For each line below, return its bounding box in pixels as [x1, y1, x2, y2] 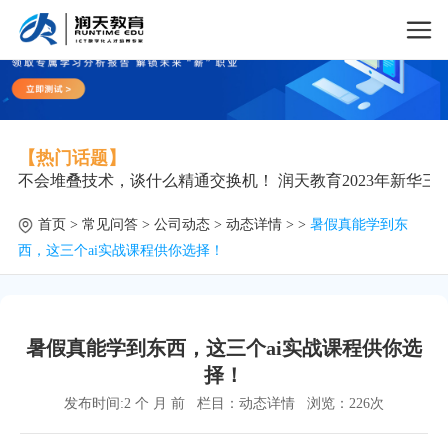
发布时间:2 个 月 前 [64, 396, 185, 411]
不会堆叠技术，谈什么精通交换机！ [17, 172, 274, 189]
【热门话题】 [17, 148, 126, 168]
